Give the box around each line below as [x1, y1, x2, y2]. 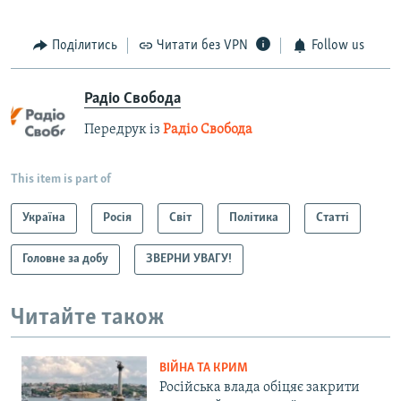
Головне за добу [22, 252, 108, 266]
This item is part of [11, 172, 111, 186]
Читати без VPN [157, 38, 248, 54]
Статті [316, 210, 349, 225]
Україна [22, 210, 65, 225]
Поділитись [51, 38, 117, 54]
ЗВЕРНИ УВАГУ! [146, 252, 232, 266]
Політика [229, 210, 278, 225]
